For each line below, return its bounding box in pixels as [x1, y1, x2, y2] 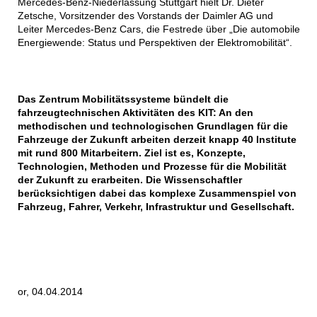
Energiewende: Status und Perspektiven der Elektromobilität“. [17, 37, 292, 49]
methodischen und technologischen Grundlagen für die [17, 120, 288, 132]
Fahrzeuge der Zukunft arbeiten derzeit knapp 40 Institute [17, 134, 296, 146]
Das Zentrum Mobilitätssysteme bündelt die [17, 93, 229, 105]
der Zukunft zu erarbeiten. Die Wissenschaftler [17, 174, 242, 186]
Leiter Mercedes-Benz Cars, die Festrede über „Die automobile [17, 23, 300, 35]
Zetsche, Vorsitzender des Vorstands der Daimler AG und [17, 10, 273, 22]
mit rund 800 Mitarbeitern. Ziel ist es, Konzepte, [17, 147, 246, 159]
